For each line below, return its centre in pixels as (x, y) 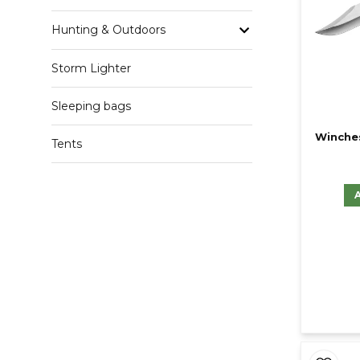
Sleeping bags (91, 106)
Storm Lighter (91, 68)
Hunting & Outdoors (108, 30)
